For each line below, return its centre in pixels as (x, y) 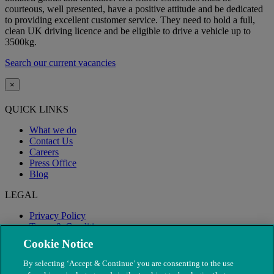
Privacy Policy (57, 216)
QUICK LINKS (37, 109)
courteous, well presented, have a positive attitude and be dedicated (134, 9)
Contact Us (51, 141)
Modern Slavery (61, 238)
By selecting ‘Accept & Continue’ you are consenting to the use (129, 263)
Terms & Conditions (68, 227)
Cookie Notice (58, 244)
